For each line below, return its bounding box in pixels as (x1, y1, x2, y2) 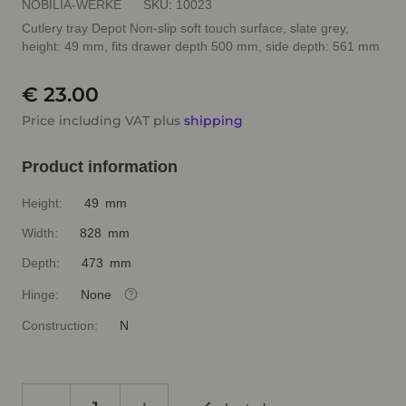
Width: (22, 226, 58, 240)
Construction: (22, 318, 98, 333)
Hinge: (22, 286, 59, 302)
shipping (184, 112, 243, 129)
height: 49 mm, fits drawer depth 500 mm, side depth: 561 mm (22, 39, 380, 53)
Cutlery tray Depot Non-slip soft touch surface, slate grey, (22, 21, 349, 35)
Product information (22, 158, 178, 176)
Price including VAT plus (22, 112, 184, 129)
